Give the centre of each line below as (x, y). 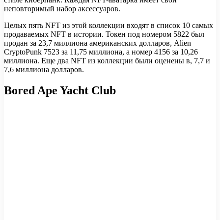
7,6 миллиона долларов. (44, 70)
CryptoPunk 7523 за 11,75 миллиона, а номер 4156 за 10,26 (101, 52)
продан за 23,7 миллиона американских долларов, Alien (97, 43)
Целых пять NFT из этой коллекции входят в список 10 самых (109, 26)
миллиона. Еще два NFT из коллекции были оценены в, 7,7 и (107, 61)
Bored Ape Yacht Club (60, 91)
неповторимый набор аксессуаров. (62, 9)
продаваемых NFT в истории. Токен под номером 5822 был (104, 34)
